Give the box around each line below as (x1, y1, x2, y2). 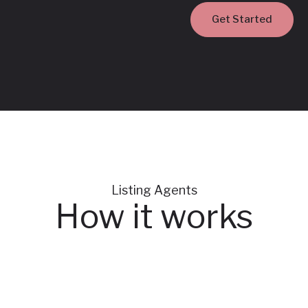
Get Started (211, 13, 272, 26)
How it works (55, 196, 253, 237)
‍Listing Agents (111, 183, 197, 198)
